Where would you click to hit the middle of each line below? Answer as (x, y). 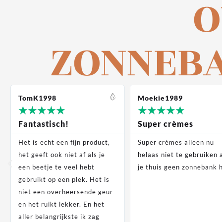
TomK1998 (37, 98)
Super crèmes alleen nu (176, 142)
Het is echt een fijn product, (64, 142)
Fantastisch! (43, 124)
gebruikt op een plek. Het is (63, 180)
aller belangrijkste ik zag (58, 217)
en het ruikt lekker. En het (61, 204)
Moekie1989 (160, 98)
